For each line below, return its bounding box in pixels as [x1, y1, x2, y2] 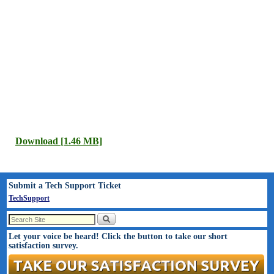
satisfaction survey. [9, 240, 78, 251]
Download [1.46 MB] [15, 135, 102, 146]
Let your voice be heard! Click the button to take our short [9, 231, 228, 242]
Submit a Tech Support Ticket [9, 180, 121, 191]
